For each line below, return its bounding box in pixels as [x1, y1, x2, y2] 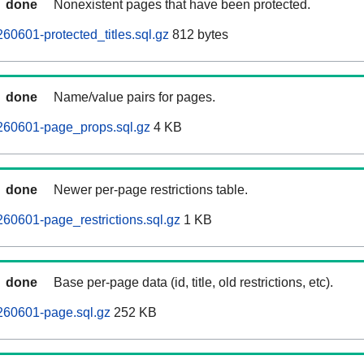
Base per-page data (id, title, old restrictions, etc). [54, 275, 333, 290]
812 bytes [169, 28, 228, 42]
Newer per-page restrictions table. [54, 183, 248, 197]
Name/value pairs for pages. [54, 90, 215, 105]
